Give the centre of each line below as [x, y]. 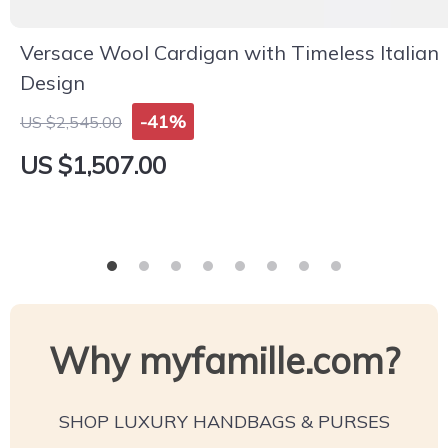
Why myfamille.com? [224, 360]
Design [52, 82]
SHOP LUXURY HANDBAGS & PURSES [224, 421]
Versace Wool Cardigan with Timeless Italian [229, 52]
